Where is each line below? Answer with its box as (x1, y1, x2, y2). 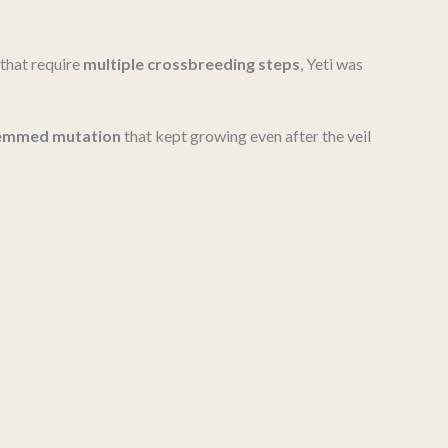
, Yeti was (300, 54, 363, 74)
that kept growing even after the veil (121, 125, 371, 145)
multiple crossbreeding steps (83, 54, 300, 74)
